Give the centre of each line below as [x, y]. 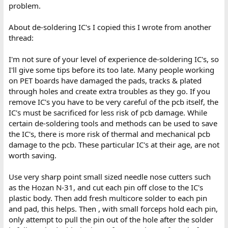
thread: [21, 38]
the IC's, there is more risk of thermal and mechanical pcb [109, 134]
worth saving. [32, 155]
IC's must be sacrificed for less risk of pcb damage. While [108, 113]
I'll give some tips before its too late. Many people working [111, 70]
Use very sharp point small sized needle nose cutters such [109, 177]
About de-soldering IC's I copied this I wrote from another [110, 27]
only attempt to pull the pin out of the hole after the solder [111, 220]
